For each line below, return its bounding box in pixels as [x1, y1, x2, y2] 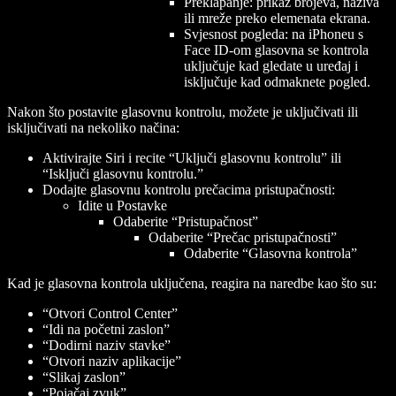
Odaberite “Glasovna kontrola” [184, 245, 357, 261]
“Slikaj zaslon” [42, 369, 126, 385]
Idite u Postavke [78, 197, 167, 213]
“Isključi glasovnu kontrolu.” [42, 165, 203, 181]
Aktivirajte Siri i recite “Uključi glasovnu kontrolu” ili [42, 149, 341, 165]
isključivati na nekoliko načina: [7, 119, 179, 135]
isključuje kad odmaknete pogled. [184, 73, 370, 89]
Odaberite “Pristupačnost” [113, 213, 258, 229]
